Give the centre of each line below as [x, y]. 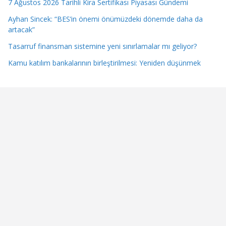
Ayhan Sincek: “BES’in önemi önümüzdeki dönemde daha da [105, 19]
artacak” [21, 30]
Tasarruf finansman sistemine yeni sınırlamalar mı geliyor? [102, 46]
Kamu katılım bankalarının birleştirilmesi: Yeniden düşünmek [104, 63]
